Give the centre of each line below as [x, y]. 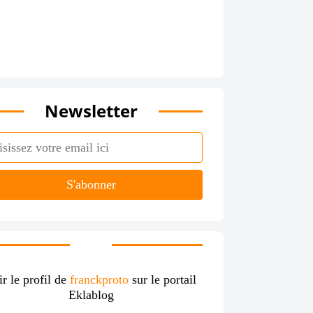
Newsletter [91, 111]
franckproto [99, 279]
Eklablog [91, 295]
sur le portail [162, 279]
